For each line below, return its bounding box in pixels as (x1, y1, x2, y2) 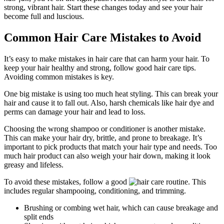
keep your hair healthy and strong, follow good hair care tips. (4, 63, 196, 72)
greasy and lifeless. (4, 160, 63, 169)
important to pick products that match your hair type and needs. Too (4, 142, 217, 151)
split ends (24, 212, 53, 221)
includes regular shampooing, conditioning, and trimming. (4, 186, 186, 195)
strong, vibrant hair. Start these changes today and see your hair (4, 2, 202, 11)
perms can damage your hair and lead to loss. (4, 107, 145, 116)
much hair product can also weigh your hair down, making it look (4, 151, 210, 160)
